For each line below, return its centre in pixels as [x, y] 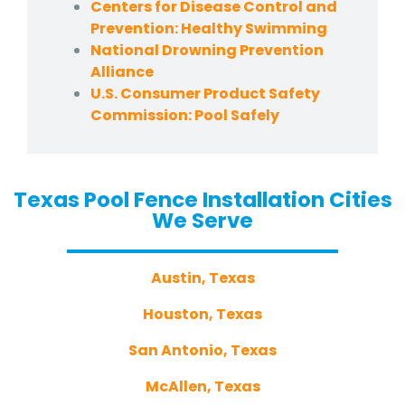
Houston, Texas [202, 314]
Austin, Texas [202, 278]
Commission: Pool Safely [185, 115]
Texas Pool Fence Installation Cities [202, 199]
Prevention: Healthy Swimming [209, 28]
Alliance [122, 71]
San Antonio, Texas [202, 350]
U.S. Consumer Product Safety [205, 93]
